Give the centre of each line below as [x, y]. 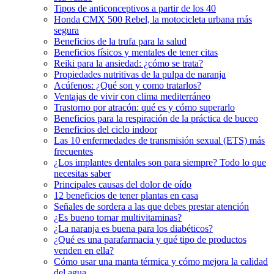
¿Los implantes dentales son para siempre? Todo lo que [160, 162]
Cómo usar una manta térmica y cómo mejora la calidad [161, 261]
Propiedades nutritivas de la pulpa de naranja [140, 74]
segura [66, 30]
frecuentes [73, 151]
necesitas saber [82, 173]
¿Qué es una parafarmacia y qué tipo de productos [150, 239]
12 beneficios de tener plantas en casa [126, 195]
